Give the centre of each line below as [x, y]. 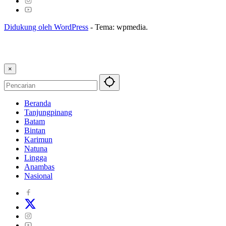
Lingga [36, 158]
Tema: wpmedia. [121, 27]
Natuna [36, 149]
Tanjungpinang [48, 112]
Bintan [35, 131]
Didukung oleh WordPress [46, 27]
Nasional [38, 176]
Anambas [39, 167]
